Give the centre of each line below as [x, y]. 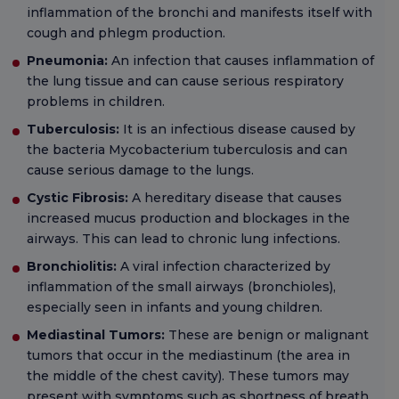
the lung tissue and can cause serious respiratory [185, 81]
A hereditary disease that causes [235, 198]
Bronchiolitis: [72, 267]
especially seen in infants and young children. [175, 308]
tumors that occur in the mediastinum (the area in [188, 356]
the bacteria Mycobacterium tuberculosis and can [187, 150]
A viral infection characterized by [224, 267]
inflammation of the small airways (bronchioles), [181, 287]
